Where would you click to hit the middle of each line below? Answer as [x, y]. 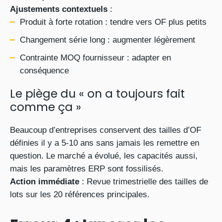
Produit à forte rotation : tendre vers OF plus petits [113, 22]
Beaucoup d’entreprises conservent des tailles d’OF [106, 130]
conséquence [44, 71]
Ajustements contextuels [59, 9]
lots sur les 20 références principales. [80, 194]
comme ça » [46, 107]
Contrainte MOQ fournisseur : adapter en [95, 58]
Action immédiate [45, 182]
